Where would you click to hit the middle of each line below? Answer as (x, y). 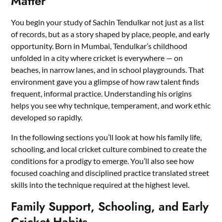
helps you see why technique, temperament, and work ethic (111, 105)
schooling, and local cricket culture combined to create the (109, 149)
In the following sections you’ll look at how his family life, (107, 137)
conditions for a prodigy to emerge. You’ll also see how (103, 161)
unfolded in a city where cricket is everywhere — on (97, 57)
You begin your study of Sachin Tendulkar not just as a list (108, 22)
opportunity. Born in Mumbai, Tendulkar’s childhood (99, 46)
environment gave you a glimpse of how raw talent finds (105, 81)
